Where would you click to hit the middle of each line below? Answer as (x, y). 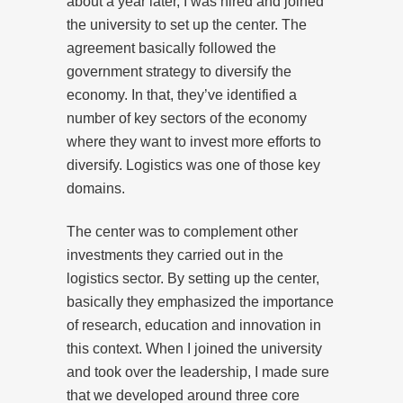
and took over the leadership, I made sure (198, 372)
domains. (96, 188)
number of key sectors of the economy (187, 118)
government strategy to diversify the (179, 71)
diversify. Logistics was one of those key (193, 165)
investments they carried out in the (175, 255)
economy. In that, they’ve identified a (182, 94)
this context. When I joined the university (194, 348)
